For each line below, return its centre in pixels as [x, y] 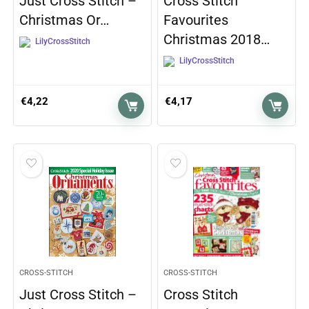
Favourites [196, 20]
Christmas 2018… [217, 39]
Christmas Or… [64, 20]
